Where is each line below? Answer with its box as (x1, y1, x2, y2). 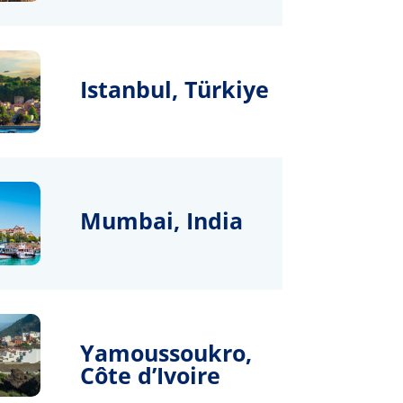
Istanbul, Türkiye (80, 73, 270, 104)
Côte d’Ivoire (80, 359, 221, 390)
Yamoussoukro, (80, 336, 253, 368)
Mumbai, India (80, 205, 244, 237)
